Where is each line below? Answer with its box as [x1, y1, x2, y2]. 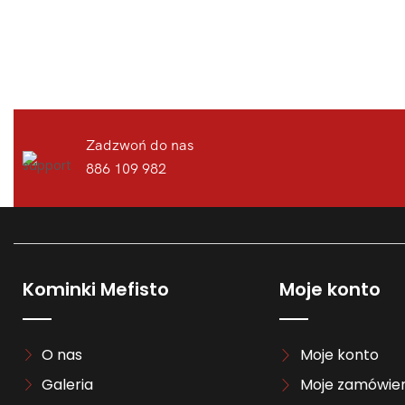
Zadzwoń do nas [85, 136, 193, 155]
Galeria [42, 373, 94, 395]
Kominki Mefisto [23, 277, 169, 303]
